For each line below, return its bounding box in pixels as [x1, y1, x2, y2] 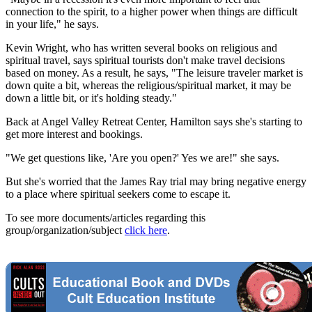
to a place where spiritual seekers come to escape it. [6, 188, 231, 201]
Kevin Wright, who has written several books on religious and [6, 42, 277, 54]
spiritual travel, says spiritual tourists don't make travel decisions [6, 54, 285, 67]
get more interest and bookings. [6, 128, 143, 141]
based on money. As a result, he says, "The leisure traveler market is [6, 67, 303, 79]
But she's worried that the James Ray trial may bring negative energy [6, 175, 306, 188]
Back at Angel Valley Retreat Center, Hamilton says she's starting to [6, 116, 302, 128]
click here [125, 224, 167, 237]
